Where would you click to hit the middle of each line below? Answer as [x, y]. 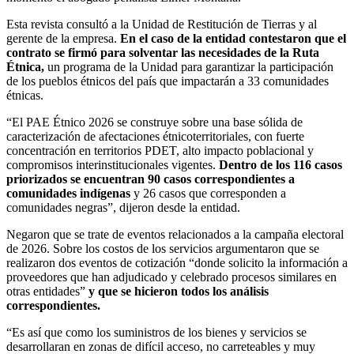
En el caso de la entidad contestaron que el [233, 39]
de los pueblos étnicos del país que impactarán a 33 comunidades [168, 81]
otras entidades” [47, 292]
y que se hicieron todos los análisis [179, 292]
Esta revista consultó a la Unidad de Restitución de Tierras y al [162, 24]
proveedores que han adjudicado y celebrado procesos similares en [171, 277]
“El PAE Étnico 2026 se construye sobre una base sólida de [154, 122]
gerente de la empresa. [63, 39]
